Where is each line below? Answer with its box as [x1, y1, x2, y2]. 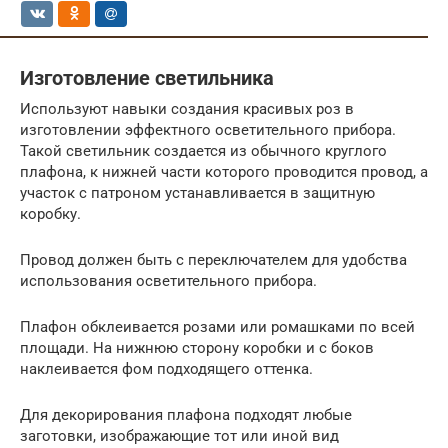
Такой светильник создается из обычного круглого [20, 141, 387, 160]
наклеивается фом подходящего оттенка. [20, 359, 313, 378]
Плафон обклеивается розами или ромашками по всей [20, 317, 415, 336]
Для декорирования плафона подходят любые [20, 405, 352, 424]
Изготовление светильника [20, 67, 274, 90]
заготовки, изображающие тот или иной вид [20, 426, 339, 445]
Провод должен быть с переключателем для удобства [20, 250, 407, 269]
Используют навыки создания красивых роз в [20, 99, 354, 118]
